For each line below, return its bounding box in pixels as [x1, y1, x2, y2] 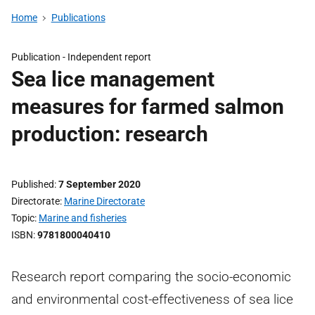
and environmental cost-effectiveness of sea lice [11, 291, 293, 307]
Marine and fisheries [39, 212, 127, 224]
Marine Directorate [64, 195, 145, 207]
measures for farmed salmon [11, 94, 284, 119]
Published [11, 179, 54, 190]
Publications [51, 12, 105, 23]
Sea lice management [11, 67, 214, 91]
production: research [11, 122, 208, 146]
